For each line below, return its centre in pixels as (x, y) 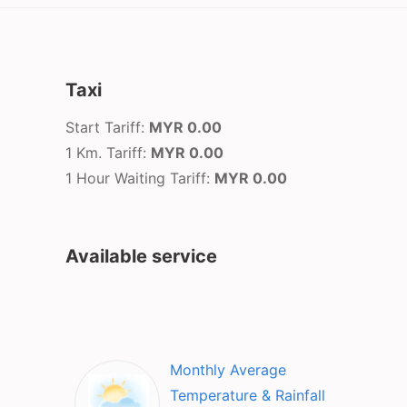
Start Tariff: (107, 128)
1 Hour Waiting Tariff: (140, 179)
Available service (141, 257)
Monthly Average (228, 370)
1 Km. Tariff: (108, 153)
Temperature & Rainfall (248, 396)
